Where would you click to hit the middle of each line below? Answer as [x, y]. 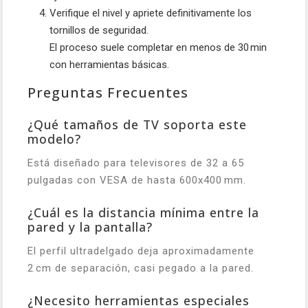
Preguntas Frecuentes [108, 92]
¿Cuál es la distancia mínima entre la [143, 212]
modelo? [54, 139]
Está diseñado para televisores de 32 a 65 [136, 163]
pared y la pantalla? [90, 227]
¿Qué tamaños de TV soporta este [137, 124]
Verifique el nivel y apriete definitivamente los [151, 13]
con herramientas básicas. [109, 64]
